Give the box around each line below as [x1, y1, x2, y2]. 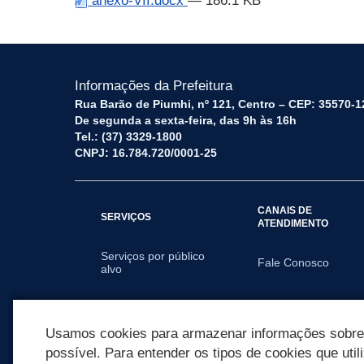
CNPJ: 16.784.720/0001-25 [75, 146, 217, 159]
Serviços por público [101, 249, 205, 262]
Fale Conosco [258, 256, 330, 269]
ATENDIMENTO [258, 218, 329, 228]
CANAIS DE [258, 205, 313, 215]
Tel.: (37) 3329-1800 [75, 130, 182, 143]
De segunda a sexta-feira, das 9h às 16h [75, 114, 297, 127]
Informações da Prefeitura [75, 78, 232, 93]
